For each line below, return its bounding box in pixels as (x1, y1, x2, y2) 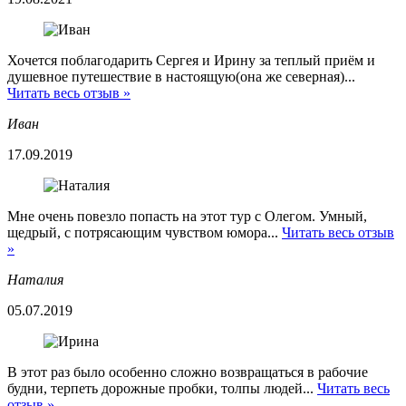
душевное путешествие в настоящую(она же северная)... (7, 69, 355, 85)
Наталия (7, 272, 63, 288)
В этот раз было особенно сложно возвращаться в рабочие (7, 364, 368, 381)
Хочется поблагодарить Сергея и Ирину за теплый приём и (7, 53, 375, 69)
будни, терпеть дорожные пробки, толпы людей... (7, 381, 317, 397)
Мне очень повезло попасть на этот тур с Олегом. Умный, (7, 208, 367, 225)
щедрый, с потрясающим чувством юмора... (7, 225, 282, 241)
